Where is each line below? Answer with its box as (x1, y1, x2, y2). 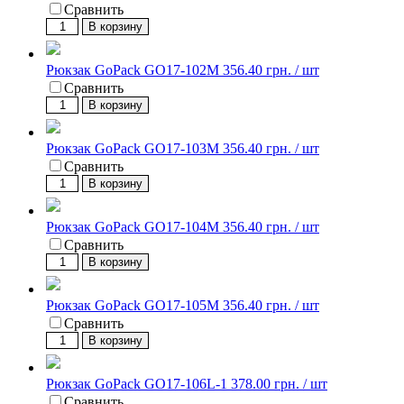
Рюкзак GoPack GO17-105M (46, 298, 219, 313)
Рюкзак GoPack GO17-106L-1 (46, 376, 227, 391)
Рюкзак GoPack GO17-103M (46, 141, 219, 156)
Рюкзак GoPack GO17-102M (46, 62, 219, 78)
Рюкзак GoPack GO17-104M (46, 219, 219, 234)
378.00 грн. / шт (231, 376, 327, 391)
